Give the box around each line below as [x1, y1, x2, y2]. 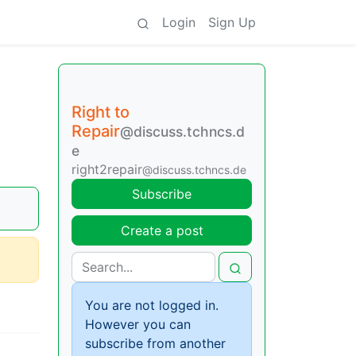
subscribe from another [85, 335, 226, 351]
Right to [72, 103, 130, 122]
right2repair [72, 161, 142, 177]
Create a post [120, 222, 203, 238]
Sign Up [208, 14, 256, 30]
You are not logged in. [85, 297, 219, 313]
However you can [85, 316, 191, 332]
